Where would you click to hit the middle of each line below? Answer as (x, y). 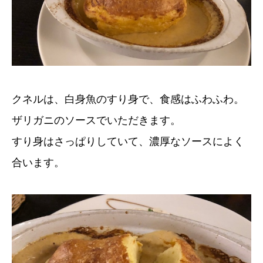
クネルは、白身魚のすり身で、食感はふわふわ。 (128, 99)
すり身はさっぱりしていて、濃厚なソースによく (128, 141)
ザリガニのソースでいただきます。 (96, 120)
